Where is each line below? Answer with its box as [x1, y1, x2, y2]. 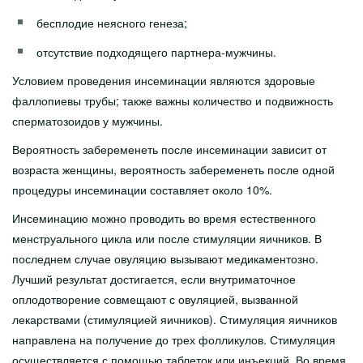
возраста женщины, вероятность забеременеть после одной [12, 161, 335, 177]
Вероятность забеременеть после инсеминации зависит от [12, 141, 327, 157]
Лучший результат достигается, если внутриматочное [12, 271, 296, 287]
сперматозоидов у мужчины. [12, 113, 166, 129]
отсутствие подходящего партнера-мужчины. [36, 44, 276, 60]
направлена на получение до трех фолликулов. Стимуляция [12, 331, 335, 348]
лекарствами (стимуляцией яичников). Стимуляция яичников [12, 311, 337, 327]
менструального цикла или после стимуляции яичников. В [12, 230, 322, 246]
